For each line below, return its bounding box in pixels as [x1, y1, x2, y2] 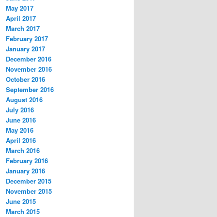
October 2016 [6, 75, 45, 84]
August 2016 [6, 95, 43, 105]
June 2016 [6, 115, 36, 125]
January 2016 [6, 166, 45, 176]
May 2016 [6, 125, 33, 135]
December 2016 [6, 54, 51, 64]
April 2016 [6, 136, 36, 145]
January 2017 [6, 44, 45, 54]
